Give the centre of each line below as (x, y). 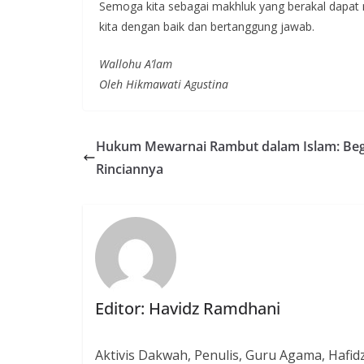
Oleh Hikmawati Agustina (164, 84)
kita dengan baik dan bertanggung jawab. (207, 26)
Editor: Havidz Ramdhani (188, 309)
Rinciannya (130, 169)
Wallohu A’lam (136, 64)
